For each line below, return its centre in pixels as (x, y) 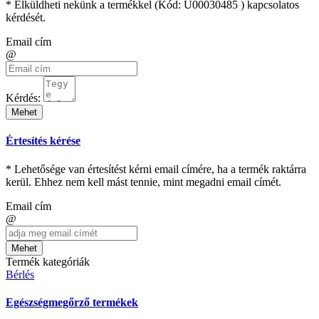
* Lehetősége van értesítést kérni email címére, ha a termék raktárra (156, 169)
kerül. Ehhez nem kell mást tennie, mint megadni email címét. (143, 182)
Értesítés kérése (43, 141)
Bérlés (20, 274)
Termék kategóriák (48, 261)
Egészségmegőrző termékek (72, 302)
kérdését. (26, 18)
